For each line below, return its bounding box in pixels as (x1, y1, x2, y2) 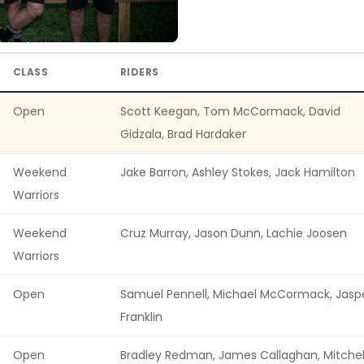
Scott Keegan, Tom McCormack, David (120, 102, 340, 119)
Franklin (120, 308, 162, 325)
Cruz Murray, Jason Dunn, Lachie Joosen (120, 224, 347, 241)
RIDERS (120, 64, 159, 79)
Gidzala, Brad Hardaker (120, 125, 246, 142)
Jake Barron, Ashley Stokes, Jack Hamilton (120, 163, 355, 180)
